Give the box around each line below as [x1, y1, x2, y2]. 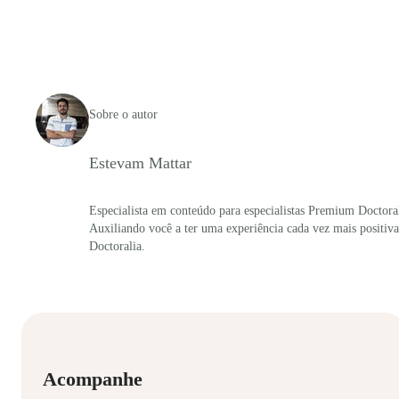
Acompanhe [43, 367, 142, 390]
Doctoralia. [89, 239, 145, 253]
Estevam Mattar [89, 153, 191, 172]
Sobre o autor [89, 107, 158, 121]
